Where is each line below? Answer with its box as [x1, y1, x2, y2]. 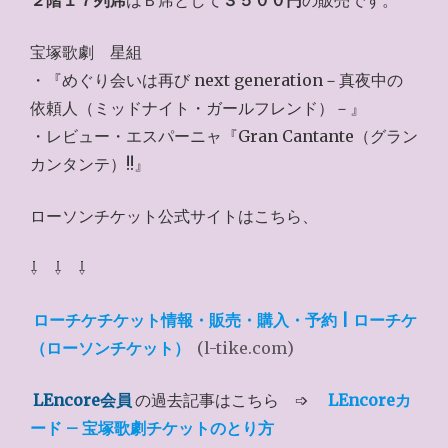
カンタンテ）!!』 [30, 154, 150, 174]
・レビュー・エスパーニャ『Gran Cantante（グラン [30, 126, 418, 146]
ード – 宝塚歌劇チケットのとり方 [30, 418, 274, 438]
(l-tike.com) [193, 338, 295, 358]
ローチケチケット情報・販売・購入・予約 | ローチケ [33, 310, 418, 330]
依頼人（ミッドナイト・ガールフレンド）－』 [30, 98, 366, 118]
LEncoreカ [327, 390, 411, 410]
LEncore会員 [33, 390, 133, 410]
